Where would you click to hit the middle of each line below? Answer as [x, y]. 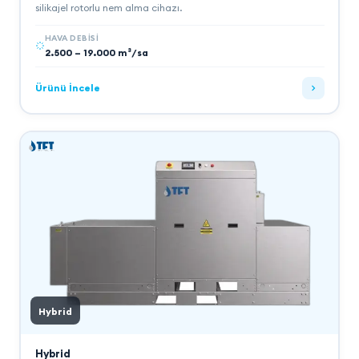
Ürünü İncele [67, 88]
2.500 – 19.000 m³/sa [96, 52]
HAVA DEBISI [71, 38]
